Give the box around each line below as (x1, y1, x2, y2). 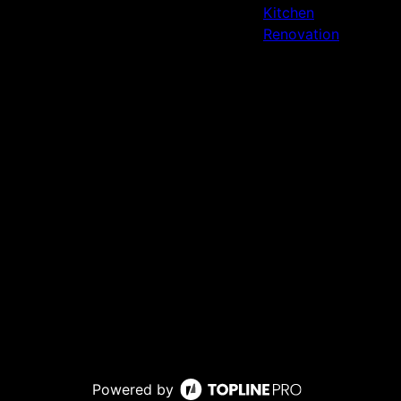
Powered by (92, 380, 175, 398)
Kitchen (262, 4, 314, 21)
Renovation (262, 25, 339, 43)
